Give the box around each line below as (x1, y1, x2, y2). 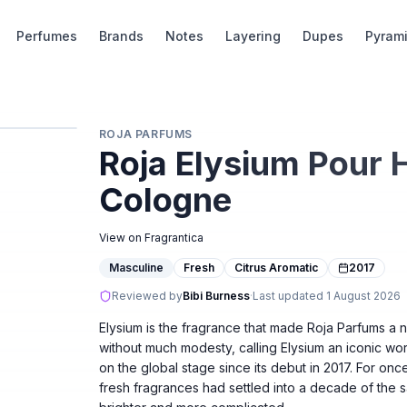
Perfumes (16, 28, 78, 44)
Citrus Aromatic (233, 261, 318, 274)
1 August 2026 (325, 289, 401, 303)
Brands (99, 28, 144, 44)
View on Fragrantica (98, 231, 203, 244)
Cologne (98, 180, 232, 220)
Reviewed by (111, 289, 183, 303)
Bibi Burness (182, 289, 250, 303)
